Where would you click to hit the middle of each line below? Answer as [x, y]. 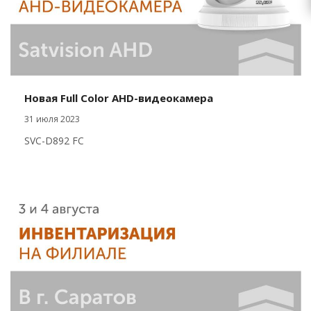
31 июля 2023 [52, 119]
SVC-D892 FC [54, 141]
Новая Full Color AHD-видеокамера [119, 98]
